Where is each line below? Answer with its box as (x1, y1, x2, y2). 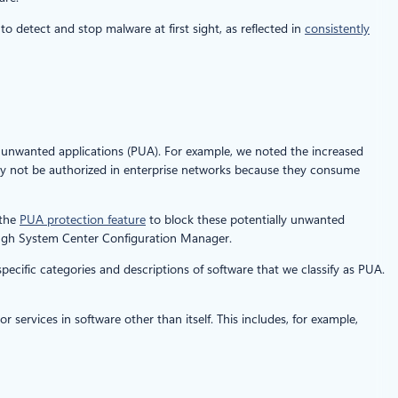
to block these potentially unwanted (146, 211, 345, 227)
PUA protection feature (20, 211, 146, 227)
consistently (305, 21, 370, 36)
